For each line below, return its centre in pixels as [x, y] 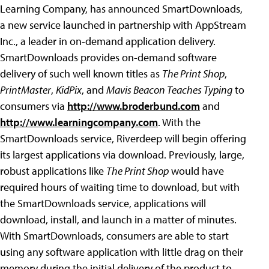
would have [196, 171]
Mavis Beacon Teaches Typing [169, 90]
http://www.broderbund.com [134, 106]
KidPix [69, 90]
